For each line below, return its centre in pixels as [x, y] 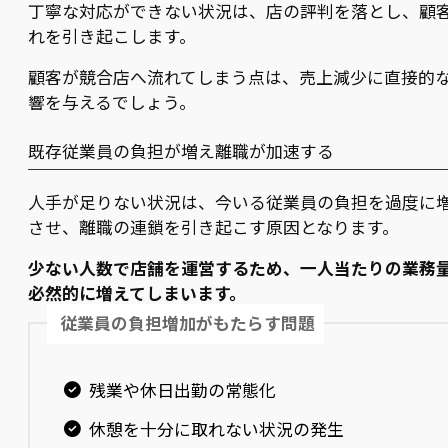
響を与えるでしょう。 [112, 101]
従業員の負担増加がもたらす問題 [188, 323]
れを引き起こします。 [112, 35]
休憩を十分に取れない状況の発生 [216, 428]
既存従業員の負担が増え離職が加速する [181, 150]
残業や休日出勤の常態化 [182, 389]
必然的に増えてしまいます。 [137, 293]
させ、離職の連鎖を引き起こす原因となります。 [213, 227]
